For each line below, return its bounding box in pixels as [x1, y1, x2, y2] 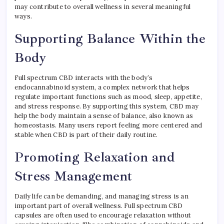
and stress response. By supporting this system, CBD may [14, 102, 199, 110]
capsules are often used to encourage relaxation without [14, 211, 191, 219]
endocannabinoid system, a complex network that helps [14, 83, 190, 91]
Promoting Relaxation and [14, 148, 174, 165]
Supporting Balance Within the [14, 30, 205, 47]
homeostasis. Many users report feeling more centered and [14, 121, 202, 129]
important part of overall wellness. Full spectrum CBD [14, 201, 183, 210]
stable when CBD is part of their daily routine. [14, 130, 158, 139]
